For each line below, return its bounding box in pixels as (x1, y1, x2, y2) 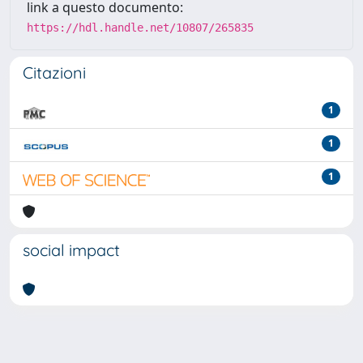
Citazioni (23, 62, 86, 83)
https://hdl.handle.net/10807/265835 (27, 21, 254, 34)
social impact (23, 240, 120, 260)
